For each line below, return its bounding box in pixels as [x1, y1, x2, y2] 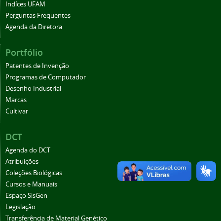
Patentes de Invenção [5, 61, 69, 70]
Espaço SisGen [5, 191, 47, 200]
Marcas [5, 95, 27, 104]
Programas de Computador [5, 73, 86, 81]
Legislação [5, 202, 36, 211]
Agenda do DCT [5, 146, 50, 154]
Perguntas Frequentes [5, 11, 71, 20]
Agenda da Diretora [5, 22, 62, 31]
